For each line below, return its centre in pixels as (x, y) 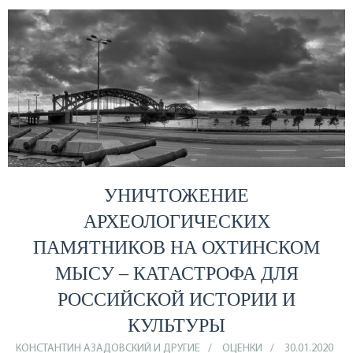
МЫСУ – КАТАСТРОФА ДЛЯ (176, 273)
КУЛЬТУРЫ (176, 325)
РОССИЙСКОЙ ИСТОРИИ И (176, 299)
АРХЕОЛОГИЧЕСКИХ (176, 221)
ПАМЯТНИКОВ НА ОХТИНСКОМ (176, 247)
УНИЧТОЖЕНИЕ (176, 195)
